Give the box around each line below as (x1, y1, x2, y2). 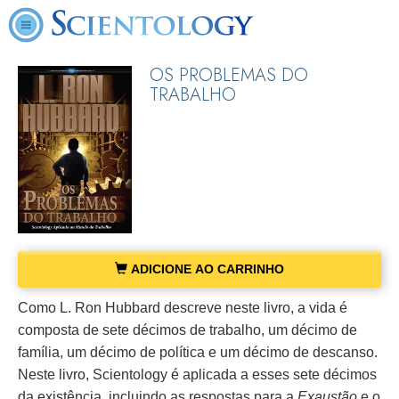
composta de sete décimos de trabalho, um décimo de (18, 322, 357, 338)
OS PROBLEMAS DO (150, 62, 308, 88)
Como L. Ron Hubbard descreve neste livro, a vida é (18, 300, 347, 316)
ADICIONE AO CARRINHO (127, 262, 284, 277)
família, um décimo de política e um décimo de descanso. (18, 345, 378, 361)
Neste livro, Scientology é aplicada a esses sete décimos (18, 367, 377, 383)
